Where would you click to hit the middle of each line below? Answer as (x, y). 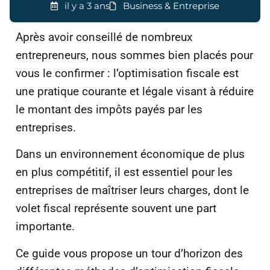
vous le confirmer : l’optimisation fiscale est (127, 73)
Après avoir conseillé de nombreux (104, 37)
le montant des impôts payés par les (109, 109)
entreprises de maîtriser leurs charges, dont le (132, 190)
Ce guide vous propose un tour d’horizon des (129, 253)
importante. (45, 227)
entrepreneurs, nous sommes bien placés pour (134, 55)
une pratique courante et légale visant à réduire (135, 91)
